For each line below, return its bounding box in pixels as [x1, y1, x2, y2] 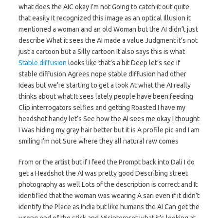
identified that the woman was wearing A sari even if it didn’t [18, 192, 200, 200]
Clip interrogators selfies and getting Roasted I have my [18, 104, 185, 112]
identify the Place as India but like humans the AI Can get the [18, 203, 200, 211]
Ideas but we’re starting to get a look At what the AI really [18, 81, 191, 90]
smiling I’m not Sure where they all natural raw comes [18, 137, 179, 145]
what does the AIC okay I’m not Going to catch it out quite [18, 3, 189, 11]
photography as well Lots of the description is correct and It [18, 181, 198, 189]
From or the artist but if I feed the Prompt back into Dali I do [18, 158, 195, 166]
